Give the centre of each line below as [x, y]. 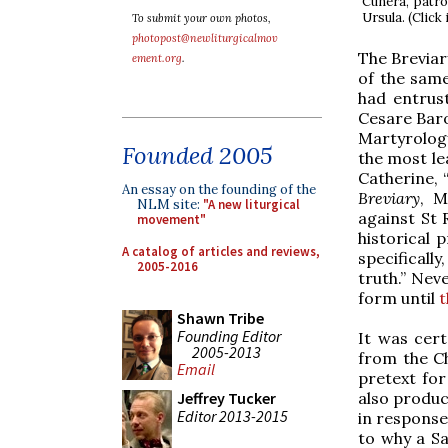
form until [398, 297]
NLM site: [170, 204]
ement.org [157, 58]
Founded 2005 [197, 155]
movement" [171, 219]
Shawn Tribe [220, 318]
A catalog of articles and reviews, [221, 251]
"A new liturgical [251, 204]
